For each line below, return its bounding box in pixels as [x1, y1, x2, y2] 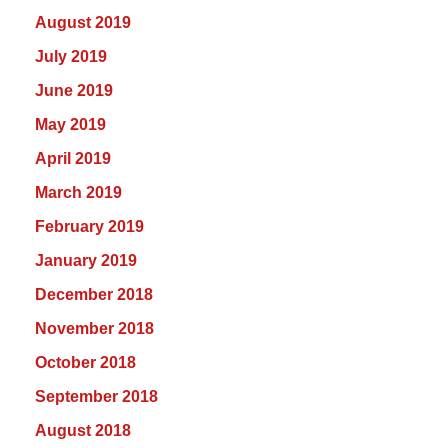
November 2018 [35, 320, 154, 338]
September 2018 [35, 388, 158, 406]
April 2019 [35, 150, 111, 168]
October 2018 [35, 354, 136, 372]
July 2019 [35, 48, 107, 66]
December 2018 [35, 286, 153, 304]
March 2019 [35, 184, 122, 202]
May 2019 [35, 116, 106, 134]
